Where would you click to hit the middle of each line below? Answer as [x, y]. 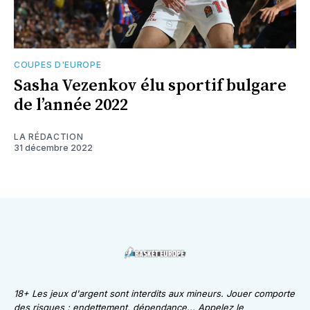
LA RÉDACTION [49, 137]
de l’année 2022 [71, 106]
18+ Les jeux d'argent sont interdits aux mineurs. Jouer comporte [154, 294]
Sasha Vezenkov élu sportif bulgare [150, 86]
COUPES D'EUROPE [58, 65]
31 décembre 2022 [53, 148]
